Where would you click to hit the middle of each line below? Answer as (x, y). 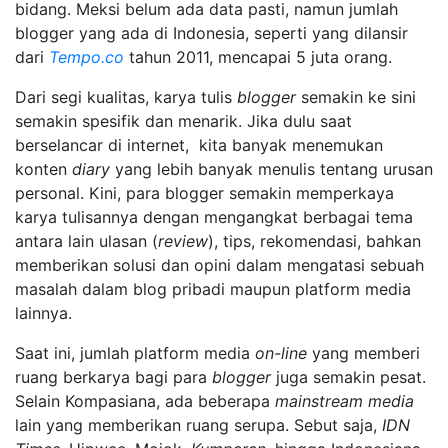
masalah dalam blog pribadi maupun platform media (213, 288)
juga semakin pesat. (348, 376)
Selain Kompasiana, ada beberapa (145, 400)
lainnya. (43, 312)
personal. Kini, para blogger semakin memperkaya (204, 192)
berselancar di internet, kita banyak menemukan (199, 144)
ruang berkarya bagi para (113, 376)
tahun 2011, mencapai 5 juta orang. (258, 56)
